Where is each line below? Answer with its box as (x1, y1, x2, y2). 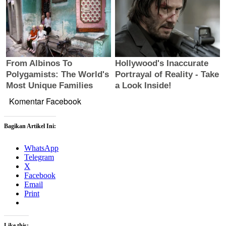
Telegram (24, 153, 54, 162)
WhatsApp (24, 144, 59, 153)
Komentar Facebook (9, 95, 81, 107)
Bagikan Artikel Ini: (4, 123, 56, 130)
